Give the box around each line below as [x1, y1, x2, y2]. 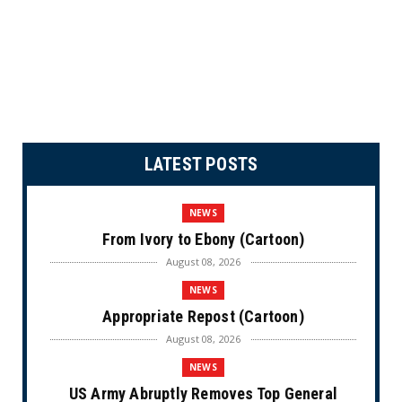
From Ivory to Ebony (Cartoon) [101, 229, 305, 249]
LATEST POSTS [144, 153, 258, 175]
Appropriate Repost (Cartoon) [102, 306, 304, 326]
